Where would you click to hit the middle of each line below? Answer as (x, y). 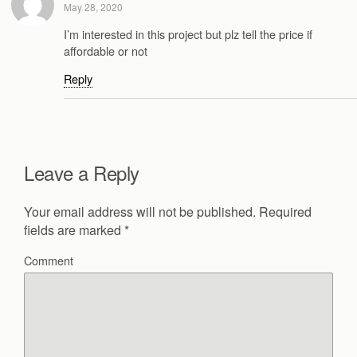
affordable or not (106, 50)
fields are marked (74, 230)
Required (284, 212)
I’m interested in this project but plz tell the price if (188, 33)
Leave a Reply (82, 173)
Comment (49, 261)
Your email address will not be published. (140, 212)
